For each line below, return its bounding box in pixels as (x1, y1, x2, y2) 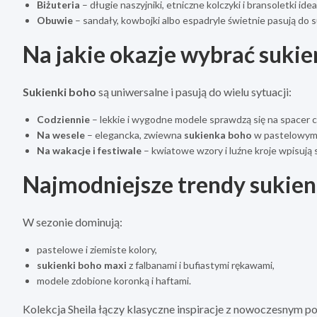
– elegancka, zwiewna (85, 129, 184, 142)
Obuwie (37, 14, 73, 27)
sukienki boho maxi (37, 259, 127, 272)
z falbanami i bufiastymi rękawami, (127, 259, 275, 272)
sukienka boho (184, 129, 252, 142)
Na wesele (37, 129, 85, 142)
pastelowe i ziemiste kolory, (37, 243, 157, 256)
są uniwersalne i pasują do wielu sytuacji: (96, 85, 292, 99)
